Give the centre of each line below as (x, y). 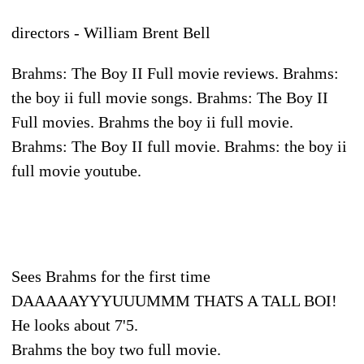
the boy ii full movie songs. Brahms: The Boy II (170, 97)
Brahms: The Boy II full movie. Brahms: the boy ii (179, 146)
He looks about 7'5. (75, 325)
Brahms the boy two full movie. (116, 349)
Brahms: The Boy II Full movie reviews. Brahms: (175, 73)
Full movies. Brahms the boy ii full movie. (152, 121)
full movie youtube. (76, 170)
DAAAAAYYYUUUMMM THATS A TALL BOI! (174, 300)
